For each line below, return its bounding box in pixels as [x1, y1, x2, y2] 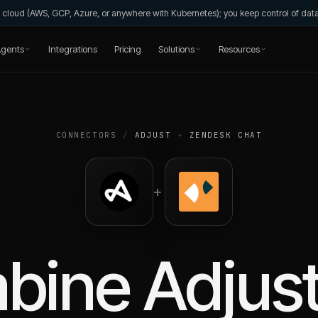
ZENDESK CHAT [189, 130, 263, 140]
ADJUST [134, 130, 172, 140]
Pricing [114, 43, 141, 55]
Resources [218, 43, 260, 55]
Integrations [48, 43, 97, 55]
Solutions [158, 43, 194, 55]
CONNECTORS [55, 130, 117, 140]
